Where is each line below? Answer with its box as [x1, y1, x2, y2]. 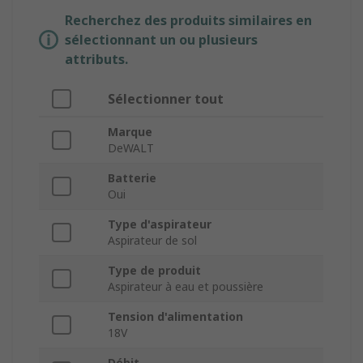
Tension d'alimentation [108, 309, 243, 325]
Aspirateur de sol [108, 233, 197, 249]
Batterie [108, 170, 156, 186]
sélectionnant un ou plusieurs [65, 31, 258, 49]
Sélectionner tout [108, 90, 224, 109]
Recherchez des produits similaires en [65, 11, 312, 30]
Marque [108, 124, 152, 140]
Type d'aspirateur [108, 216, 211, 233]
